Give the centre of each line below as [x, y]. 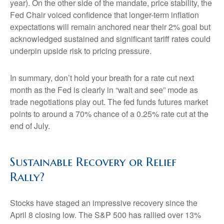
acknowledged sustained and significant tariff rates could [110, 39]
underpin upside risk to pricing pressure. [81, 51]
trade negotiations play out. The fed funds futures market [109, 102]
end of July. [30, 126]
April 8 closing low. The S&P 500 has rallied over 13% [105, 215]
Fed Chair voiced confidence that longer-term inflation [104, 15]
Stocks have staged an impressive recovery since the [104, 203]
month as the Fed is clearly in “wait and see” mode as [104, 90]
